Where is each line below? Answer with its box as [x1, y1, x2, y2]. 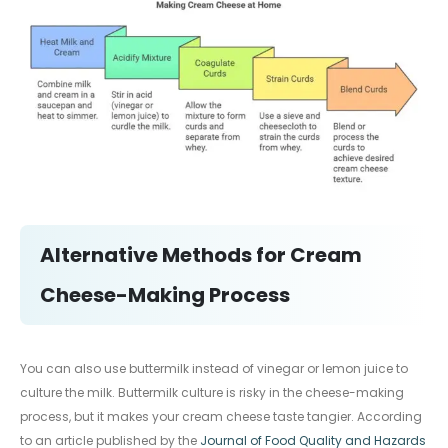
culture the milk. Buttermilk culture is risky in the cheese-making [20, 383, 404, 401]
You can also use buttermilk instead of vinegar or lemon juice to [20, 359, 408, 377]
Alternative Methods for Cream [40, 240, 362, 269]
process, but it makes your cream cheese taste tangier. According [20, 407, 422, 425]
